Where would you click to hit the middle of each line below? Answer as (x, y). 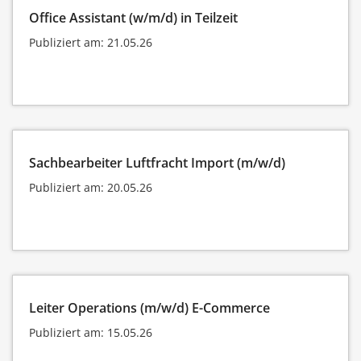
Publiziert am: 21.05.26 (91, 42)
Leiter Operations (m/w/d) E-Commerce (149, 307)
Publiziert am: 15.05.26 (91, 332)
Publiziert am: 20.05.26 (91, 187)
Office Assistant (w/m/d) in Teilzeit (133, 17)
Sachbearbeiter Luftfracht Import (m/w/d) (157, 162)
